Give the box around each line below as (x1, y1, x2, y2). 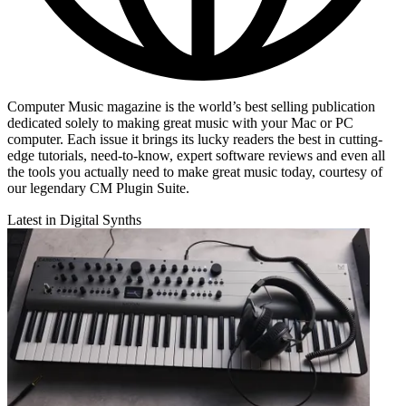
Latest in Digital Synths (7, 211, 141, 227)
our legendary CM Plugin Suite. (7, 179, 189, 196)
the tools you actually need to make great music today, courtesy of (7, 163, 382, 179)
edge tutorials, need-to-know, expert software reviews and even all (7, 147, 385, 163)
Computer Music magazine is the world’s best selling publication (7, 98, 375, 114)
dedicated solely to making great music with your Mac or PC (7, 114, 353, 130)
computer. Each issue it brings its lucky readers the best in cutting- (7, 130, 382, 147)
